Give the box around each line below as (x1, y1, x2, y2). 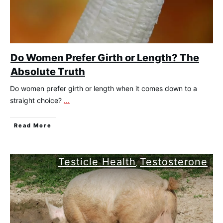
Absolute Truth (10, 66, 85, 78)
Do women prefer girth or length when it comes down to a (10, 84, 197, 93)
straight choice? (10, 96, 64, 105)
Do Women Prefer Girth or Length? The (10, 52, 199, 64)
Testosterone (140, 156, 208, 168)
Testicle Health (58, 156, 136, 168)
